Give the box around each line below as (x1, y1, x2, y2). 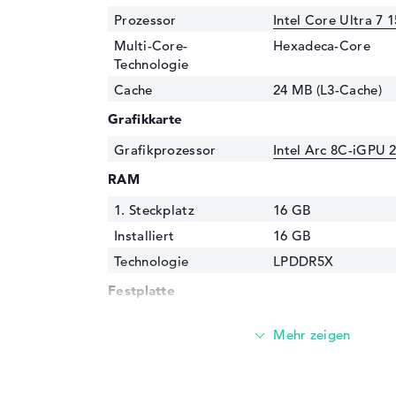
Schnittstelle (114, 338, 192, 355)
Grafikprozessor (114, 141, 217, 158)
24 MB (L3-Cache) (273, 80, 382, 98)
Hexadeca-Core (273, 36, 370, 54)
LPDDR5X (273, 252, 334, 270)
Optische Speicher (108, 367, 227, 385)
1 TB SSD (273, 312, 330, 330)
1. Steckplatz (114, 201, 194, 218)
